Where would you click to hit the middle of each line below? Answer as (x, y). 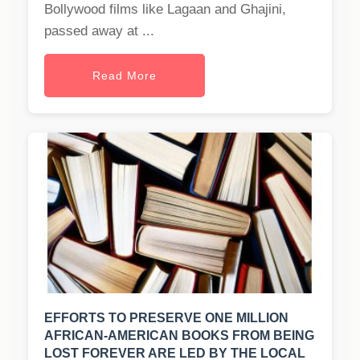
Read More (125, 76)
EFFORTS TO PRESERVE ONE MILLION (166, 318)
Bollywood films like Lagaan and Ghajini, (165, 10)
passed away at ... (99, 31)
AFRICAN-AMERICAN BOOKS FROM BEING (179, 336)
